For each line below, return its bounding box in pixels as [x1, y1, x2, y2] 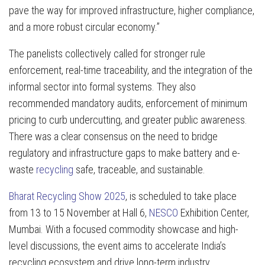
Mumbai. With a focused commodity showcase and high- [9, 223, 238, 236]
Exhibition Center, [178, 206, 249, 219]
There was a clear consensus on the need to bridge [9, 130, 218, 143]
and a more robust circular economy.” [9, 21, 160, 34]
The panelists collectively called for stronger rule [9, 47, 205, 60]
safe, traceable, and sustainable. [73, 163, 205, 176]
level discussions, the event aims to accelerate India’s [9, 240, 226, 253]
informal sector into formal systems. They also [9, 80, 196, 93]
